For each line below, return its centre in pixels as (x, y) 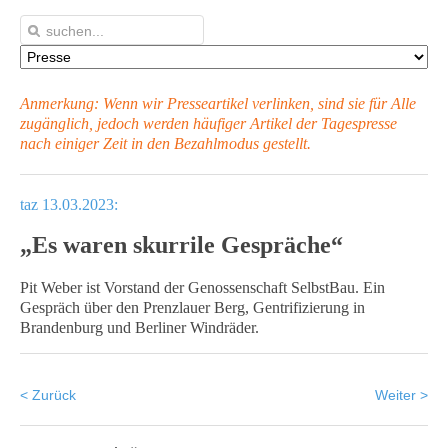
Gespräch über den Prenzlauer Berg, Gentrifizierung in (192, 307)
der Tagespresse (346, 123)
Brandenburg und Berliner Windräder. (139, 327)
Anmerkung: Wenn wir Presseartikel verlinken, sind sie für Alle (218, 103)
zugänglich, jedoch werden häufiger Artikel (158, 123)
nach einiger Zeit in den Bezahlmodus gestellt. (165, 143)
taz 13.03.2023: (69, 204)
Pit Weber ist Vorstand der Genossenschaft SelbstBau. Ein (202, 287)
